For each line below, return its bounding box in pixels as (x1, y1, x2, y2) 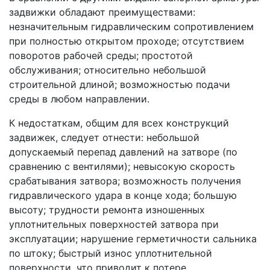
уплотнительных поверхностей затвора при (9, 218, 219, 230)
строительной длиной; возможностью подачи (9, 78, 230, 90)
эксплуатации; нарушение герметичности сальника (9, 232, 257, 245)
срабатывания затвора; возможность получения (9, 174, 241, 187)
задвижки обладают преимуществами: (9, 5, 195, 18)
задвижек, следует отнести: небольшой (9, 131, 199, 143)
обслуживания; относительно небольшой (9, 63, 206, 76)
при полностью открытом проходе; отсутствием (9, 34, 244, 47)
